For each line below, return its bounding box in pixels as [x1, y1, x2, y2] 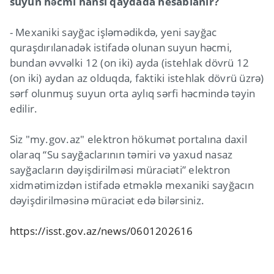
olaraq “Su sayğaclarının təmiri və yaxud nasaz [9, 147, 233, 161]
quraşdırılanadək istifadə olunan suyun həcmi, [9, 40, 232, 54]
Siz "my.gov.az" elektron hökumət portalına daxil [9, 131, 247, 146]
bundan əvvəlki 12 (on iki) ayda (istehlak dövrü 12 [9, 55, 250, 70]
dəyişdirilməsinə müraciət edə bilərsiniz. [9, 193, 205, 207]
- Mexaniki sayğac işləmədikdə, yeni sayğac [9, 24, 217, 39]
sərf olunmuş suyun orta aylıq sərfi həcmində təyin [9, 86, 256, 100]
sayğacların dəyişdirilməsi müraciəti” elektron [9, 162, 231, 177]
